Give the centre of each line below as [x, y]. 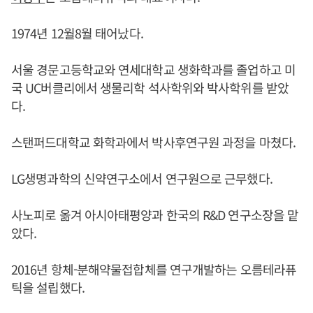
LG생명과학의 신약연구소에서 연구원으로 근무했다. [142, 178]
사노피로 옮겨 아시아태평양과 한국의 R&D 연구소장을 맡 [155, 214]
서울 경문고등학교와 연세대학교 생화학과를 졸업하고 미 [153, 69]
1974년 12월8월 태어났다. [77, 33]
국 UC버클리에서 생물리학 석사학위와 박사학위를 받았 [150, 87]
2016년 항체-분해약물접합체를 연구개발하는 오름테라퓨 [154, 269]
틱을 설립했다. [48, 287]
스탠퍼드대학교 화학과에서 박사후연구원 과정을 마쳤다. [153, 142]
